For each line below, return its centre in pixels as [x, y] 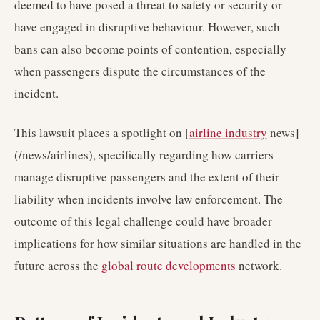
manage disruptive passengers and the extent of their [147, 177]
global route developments [169, 265]
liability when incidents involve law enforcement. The [149, 199]
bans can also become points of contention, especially [150, 49]
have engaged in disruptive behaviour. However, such [147, 27]
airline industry [228, 132]
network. [259, 265]
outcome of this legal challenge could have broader [143, 221]
